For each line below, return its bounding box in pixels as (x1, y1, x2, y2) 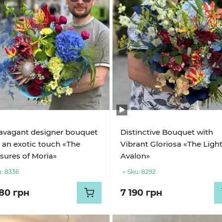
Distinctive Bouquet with (120, 127, 214, 137)
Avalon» (120, 151, 151, 161)
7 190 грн (120, 187, 163, 198)
